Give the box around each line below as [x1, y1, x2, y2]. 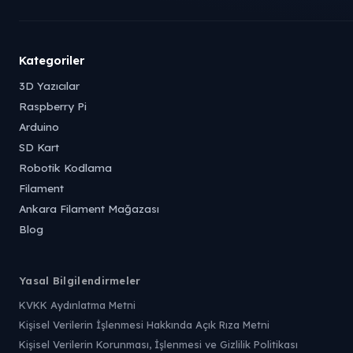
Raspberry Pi [19, 99, 87, 113]
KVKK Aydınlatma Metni [19, 299, 136, 311]
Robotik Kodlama [19, 161, 112, 174]
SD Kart [19, 140, 59, 154]
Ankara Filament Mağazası [19, 202, 159, 215]
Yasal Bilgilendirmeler [19, 274, 141, 287]
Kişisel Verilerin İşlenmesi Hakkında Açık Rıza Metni [19, 318, 269, 331]
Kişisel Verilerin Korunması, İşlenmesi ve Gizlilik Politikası [19, 338, 298, 351]
